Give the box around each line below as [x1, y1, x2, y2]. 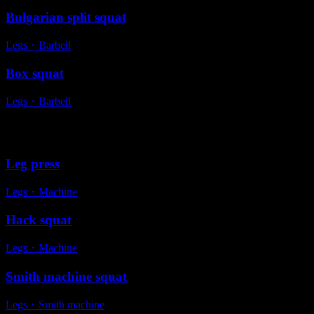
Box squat [6, 66, 64, 81]
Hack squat [6, 212, 71, 228]
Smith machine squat [6, 268, 127, 284]
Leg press [6, 156, 60, 171]
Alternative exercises [6, 123, 156, 142]
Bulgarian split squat [6, 10, 126, 25]
